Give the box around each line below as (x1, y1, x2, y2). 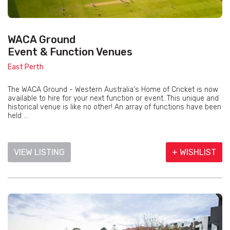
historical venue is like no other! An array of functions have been (8, 103, 221, 112)
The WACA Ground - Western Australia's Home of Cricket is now (8, 85, 218, 94)
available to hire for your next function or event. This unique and (8, 94, 219, 103)
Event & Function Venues (8, 46, 132, 59)
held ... (8, 111, 28, 121)
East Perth (8, 63, 44, 72)
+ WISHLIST (172, 147, 216, 158)
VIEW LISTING (14, 147, 65, 158)
